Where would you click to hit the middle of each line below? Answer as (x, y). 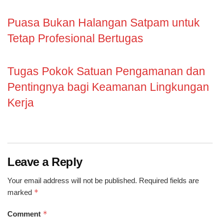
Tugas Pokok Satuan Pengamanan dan (106, 71)
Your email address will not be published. (72, 181)
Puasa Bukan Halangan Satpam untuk (104, 22)
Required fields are (169, 181)
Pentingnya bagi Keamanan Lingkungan (108, 87)
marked (21, 192)
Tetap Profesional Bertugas (75, 38)
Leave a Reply (45, 162)
